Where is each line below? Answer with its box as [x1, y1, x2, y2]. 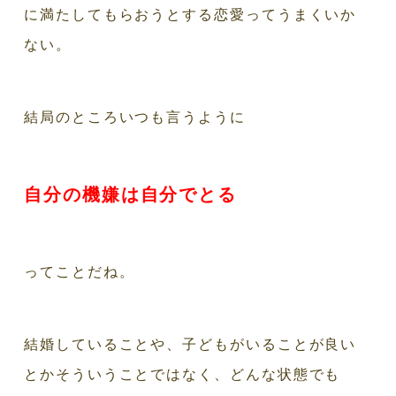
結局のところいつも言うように [24, 109, 246, 125]
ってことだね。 [24, 263, 135, 279]
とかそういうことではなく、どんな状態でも [24, 366, 341, 382]
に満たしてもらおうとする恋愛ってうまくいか [24, 6, 357, 22]
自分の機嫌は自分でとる [24, 184, 238, 204]
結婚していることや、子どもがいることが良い [24, 336, 357, 352]
